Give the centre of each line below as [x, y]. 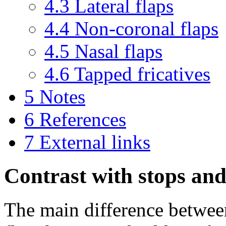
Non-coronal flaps [147, 28]
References [83, 119]
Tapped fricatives [142, 74]
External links [95, 142]
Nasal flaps [119, 51]
